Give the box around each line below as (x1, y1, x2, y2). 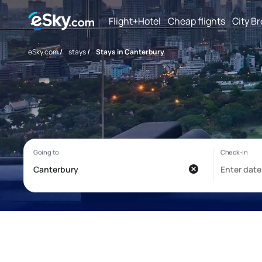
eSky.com (28, 47, 58, 57)
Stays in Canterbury (96, 47, 164, 57)
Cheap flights (168, 14, 225, 27)
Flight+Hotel (109, 14, 161, 27)
